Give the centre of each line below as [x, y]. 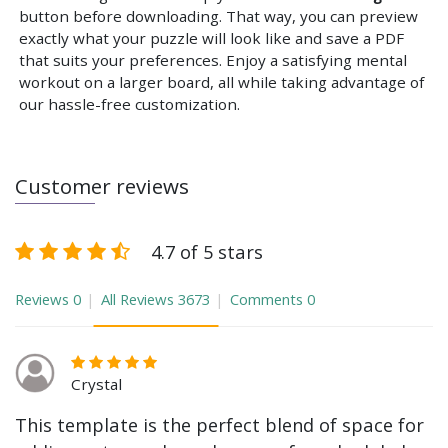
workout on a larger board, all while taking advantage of [221, 82]
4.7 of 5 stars [207, 252]
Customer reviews [102, 186]
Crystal [96, 384]
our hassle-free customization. [129, 104]
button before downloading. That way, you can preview [218, 16]
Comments [266, 299]
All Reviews [137, 299]
